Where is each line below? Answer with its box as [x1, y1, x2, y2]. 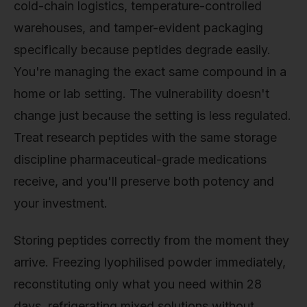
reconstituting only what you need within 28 [14, 277, 262, 291]
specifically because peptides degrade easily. [14, 42, 271, 58]
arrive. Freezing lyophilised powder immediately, [14, 255, 286, 269]
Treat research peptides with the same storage [14, 130, 277, 145]
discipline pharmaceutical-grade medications [14, 152, 267, 167]
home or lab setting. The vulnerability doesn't [14, 86, 269, 101]
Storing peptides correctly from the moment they [14, 233, 289, 247]
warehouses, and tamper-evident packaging [14, 21, 263, 36]
